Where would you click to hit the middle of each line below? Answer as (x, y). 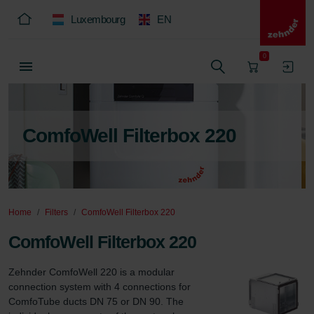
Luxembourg (98, 19)
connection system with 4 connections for (101, 287)
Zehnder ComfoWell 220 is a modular (93, 272)
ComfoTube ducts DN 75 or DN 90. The (97, 301)
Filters (56, 212)
